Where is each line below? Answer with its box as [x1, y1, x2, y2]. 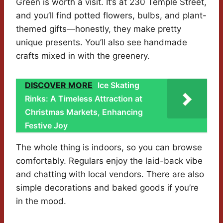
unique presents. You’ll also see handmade [16, 37, 187, 48]
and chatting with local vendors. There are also [16, 169, 204, 180]
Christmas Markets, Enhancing [25, 107, 143, 117]
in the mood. [16, 196, 66, 207]
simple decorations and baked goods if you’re [16, 183, 199, 193]
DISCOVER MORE [25, 80, 93, 91]
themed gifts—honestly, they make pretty [16, 24, 181, 34]
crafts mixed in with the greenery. [16, 51, 150, 61]
